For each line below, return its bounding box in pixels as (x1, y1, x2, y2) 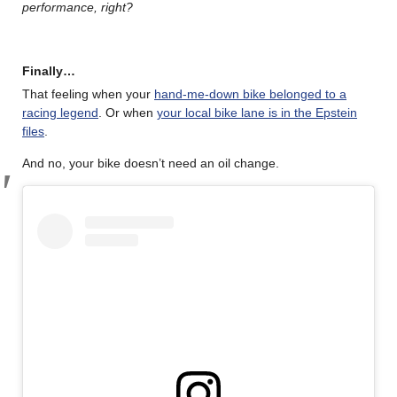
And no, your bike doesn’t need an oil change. (22, 155, 279, 170)
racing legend (22, 105, 98, 120)
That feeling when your (22, 86, 154, 101)
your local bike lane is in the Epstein (157, 105, 357, 120)
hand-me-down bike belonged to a (154, 86, 346, 101)
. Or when (98, 105, 157, 120)
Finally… (22, 63, 75, 78)
